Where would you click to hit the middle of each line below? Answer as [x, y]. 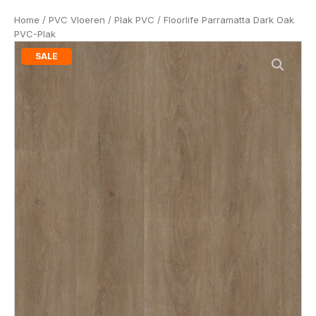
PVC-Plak [35, 34]
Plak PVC [134, 20]
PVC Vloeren [77, 20]
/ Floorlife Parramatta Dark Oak [224, 20]
